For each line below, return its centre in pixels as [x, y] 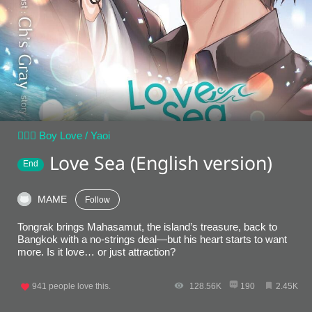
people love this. [80, 286]
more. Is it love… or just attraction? [96, 251]
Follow [97, 200]
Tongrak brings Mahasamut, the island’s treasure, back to [147, 226]
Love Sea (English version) [161, 164]
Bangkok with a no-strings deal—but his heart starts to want [152, 239]
